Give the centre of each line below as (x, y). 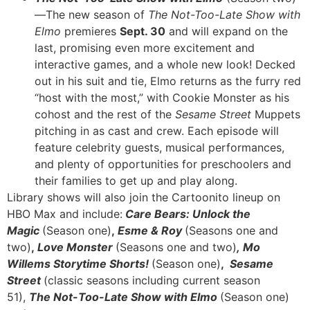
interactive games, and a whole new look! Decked (165, 65)
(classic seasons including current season (152, 281)
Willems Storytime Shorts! (79, 264)
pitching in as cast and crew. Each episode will (157, 131)
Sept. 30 (143, 31)
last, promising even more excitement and (145, 48)
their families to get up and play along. (136, 181)
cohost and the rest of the (105, 115)
